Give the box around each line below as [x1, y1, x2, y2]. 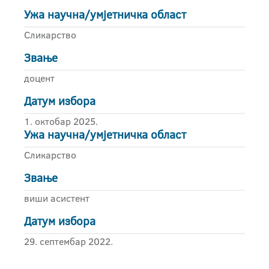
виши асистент [24, 192, 89, 205]
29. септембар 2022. [24, 235, 113, 248]
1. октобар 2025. [24, 115, 98, 128]
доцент [24, 71, 55, 85]
